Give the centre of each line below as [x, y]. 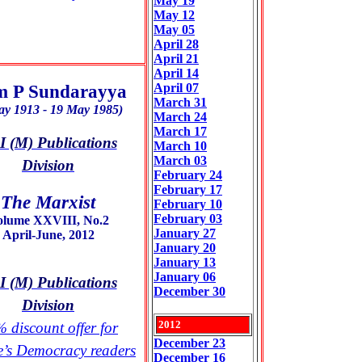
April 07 [176, 88]
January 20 [185, 248]
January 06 [185, 277]
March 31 [180, 102]
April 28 [176, 44]
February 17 [188, 189]
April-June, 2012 [48, 235]
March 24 [180, 117]
